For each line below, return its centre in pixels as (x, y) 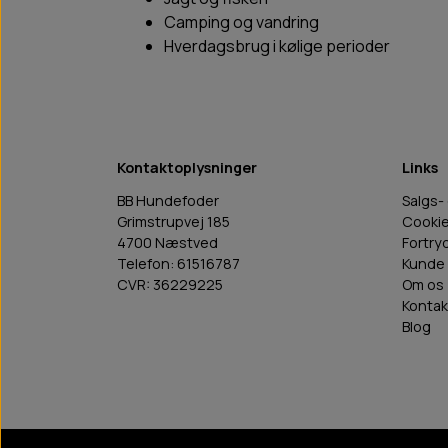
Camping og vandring (241, 22)
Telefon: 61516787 (178, 264)
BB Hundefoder (168, 201)
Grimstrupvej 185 (173, 222)
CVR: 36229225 (170, 285)
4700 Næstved (167, 243)
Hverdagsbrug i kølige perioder (277, 46)
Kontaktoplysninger (187, 168)
